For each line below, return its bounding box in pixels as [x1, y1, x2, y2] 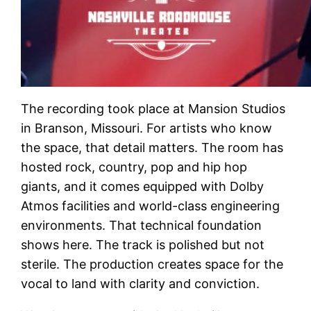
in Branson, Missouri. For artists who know [21, 120, 273, 135]
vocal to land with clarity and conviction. [21, 276, 260, 291]
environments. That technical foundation [21, 217, 262, 233]
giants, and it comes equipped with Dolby [21, 178, 264, 194]
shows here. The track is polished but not [21, 237, 265, 252]
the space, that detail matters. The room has [21, 140, 284, 155]
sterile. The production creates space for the [21, 256, 284, 271]
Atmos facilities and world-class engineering [21, 198, 280, 213]
